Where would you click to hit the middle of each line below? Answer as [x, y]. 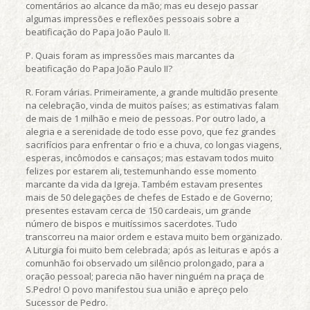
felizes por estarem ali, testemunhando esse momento [141, 171]
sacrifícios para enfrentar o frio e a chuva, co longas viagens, [153, 145]
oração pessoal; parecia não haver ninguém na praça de [145, 276]
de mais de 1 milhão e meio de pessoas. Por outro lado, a [145, 118]
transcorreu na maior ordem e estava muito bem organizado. [154, 237]
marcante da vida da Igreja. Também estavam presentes [144, 184]
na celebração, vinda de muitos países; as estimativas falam [152, 105]
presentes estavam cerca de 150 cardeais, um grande [138, 210]
